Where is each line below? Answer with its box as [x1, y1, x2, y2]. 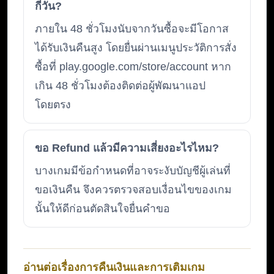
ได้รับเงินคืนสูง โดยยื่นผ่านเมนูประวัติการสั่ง [35, 42, 237, 54]
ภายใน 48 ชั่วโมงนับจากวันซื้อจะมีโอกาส [35, 23, 229, 35]
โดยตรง [35, 98, 71, 111]
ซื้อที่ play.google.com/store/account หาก [35, 61, 231, 73]
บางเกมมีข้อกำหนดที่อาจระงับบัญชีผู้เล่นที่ [35, 165, 231, 177]
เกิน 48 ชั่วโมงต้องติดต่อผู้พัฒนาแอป [35, 80, 206, 92]
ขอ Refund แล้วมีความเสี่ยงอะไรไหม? [35, 142, 219, 155]
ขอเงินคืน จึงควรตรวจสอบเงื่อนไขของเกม [35, 183, 232, 196]
